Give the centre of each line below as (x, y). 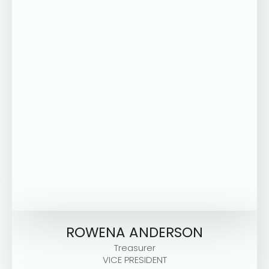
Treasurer (134, 248)
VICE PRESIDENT (134, 260)
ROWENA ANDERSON (134, 233)
